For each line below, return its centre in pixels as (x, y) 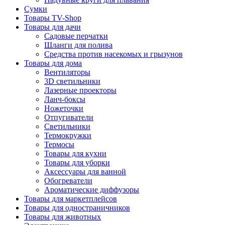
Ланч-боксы (65, 99)
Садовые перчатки (76, 36)
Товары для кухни (75, 153)
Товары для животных (63, 216)
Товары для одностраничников (77, 207)
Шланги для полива (78, 45)
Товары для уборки (77, 162)
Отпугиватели (69, 117)
